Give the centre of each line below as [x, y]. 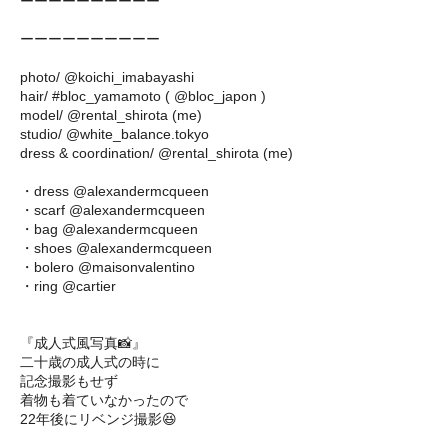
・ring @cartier [68, 286]
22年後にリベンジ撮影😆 [98, 419]
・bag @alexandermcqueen [109, 229]
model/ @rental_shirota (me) [111, 115]
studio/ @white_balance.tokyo [114, 134]
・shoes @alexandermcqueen [116, 248]
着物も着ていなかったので [104, 400]
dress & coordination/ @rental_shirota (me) [156, 153]
